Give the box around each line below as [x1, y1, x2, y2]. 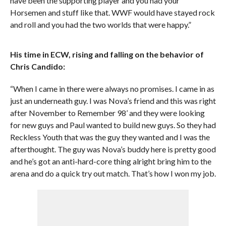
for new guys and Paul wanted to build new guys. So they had [10, 120, 216, 130]
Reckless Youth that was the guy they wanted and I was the [10, 132, 210, 142]
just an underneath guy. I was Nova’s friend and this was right [10, 96, 216, 105]
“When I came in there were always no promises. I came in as [10, 84, 214, 93]
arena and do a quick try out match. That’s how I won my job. [10, 168, 216, 178]
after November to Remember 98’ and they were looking [10, 108, 205, 118]
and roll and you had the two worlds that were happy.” [10, 20, 191, 29]
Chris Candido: [10, 62, 65, 71]
